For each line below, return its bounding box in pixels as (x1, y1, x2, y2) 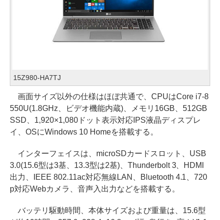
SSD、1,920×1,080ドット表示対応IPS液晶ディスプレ (10, 116, 201, 125)
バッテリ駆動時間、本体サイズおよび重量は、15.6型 (10, 206, 206, 215)
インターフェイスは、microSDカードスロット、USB (10, 149, 206, 158)
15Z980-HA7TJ (13, 74, 61, 82)
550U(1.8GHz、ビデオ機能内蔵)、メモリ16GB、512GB (10, 104, 207, 113)
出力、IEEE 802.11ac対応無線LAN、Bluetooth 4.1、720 (10, 173, 208, 182)
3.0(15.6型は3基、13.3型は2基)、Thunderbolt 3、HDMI (10, 161, 204, 170)
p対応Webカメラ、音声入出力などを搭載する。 (10, 185, 180, 193)
